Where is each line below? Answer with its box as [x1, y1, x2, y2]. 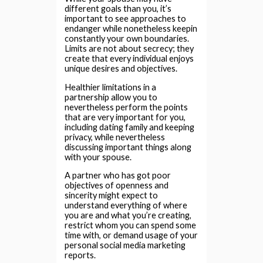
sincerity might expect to [65, 190, 159, 201]
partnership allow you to [65, 92, 158, 102]
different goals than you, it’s [65, 4, 172, 14]
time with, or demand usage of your [65, 230, 198, 241]
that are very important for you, [65, 112, 186, 122]
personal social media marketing [65, 240, 186, 251]
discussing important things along [65, 141, 192, 152]
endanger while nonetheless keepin [65, 23, 198, 34]
